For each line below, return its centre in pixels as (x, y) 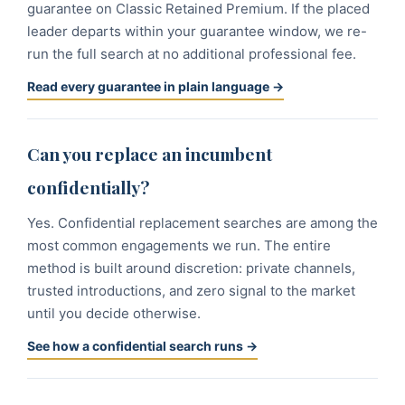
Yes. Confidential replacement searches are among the (202, 223)
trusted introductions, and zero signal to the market (191, 291)
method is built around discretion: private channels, (191, 268)
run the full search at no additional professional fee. (192, 54)
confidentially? (88, 187)
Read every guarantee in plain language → (155, 86)
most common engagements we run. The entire (179, 245)
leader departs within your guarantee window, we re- (197, 31)
